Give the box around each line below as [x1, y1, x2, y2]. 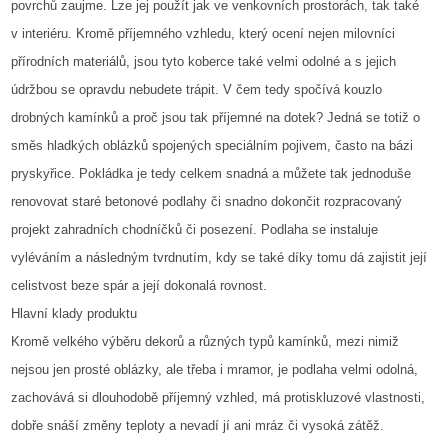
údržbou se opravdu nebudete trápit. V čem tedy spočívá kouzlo [11, 82, 383, 98]
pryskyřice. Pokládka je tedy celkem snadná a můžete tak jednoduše [11, 166, 412, 182]
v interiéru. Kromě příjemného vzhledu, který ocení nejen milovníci [11, 26, 396, 42]
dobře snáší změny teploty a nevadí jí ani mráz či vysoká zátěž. [11, 418, 385, 434]
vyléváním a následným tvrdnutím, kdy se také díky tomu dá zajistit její [11, 250, 428, 266]
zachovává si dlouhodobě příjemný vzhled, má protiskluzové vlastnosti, [11, 390, 426, 406]
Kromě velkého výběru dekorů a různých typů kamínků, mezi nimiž [11, 334, 400, 350]
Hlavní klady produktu [11, 306, 138, 322]
